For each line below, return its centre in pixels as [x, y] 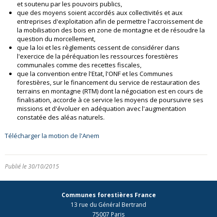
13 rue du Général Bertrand [108, 205]
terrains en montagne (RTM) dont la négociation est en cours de [110, 91]
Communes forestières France [108, 195]
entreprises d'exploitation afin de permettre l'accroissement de [110, 22]
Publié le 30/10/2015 [32, 167]
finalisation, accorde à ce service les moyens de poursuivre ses [110, 100]
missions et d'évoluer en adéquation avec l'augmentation [101, 109]
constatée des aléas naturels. [61, 117]
